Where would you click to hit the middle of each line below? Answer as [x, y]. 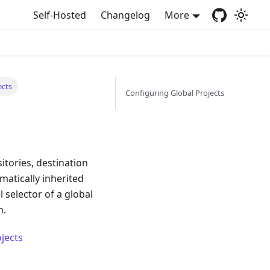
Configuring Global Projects [175, 93]
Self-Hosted [60, 15]
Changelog [126, 15]
